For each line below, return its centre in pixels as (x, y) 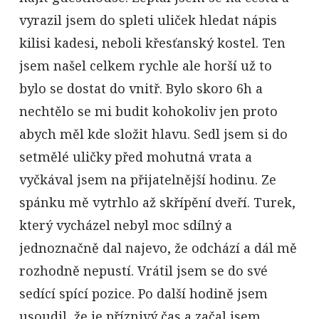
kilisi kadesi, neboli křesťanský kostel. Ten (152, 42)
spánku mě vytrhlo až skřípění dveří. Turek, (157, 202)
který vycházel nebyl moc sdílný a (125, 225)
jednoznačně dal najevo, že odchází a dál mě (158, 247)
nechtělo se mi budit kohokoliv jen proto (148, 111)
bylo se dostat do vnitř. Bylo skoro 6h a (141, 88)
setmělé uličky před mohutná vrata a (135, 156)
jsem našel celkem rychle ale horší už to (145, 65)
